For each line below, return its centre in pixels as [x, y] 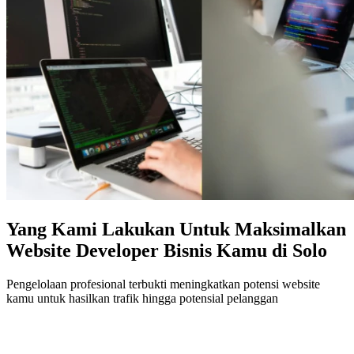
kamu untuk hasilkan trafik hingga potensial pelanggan [142, 298]
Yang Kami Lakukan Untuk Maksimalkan [176, 229]
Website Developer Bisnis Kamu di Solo [167, 250]
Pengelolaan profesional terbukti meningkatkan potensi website [163, 284]
